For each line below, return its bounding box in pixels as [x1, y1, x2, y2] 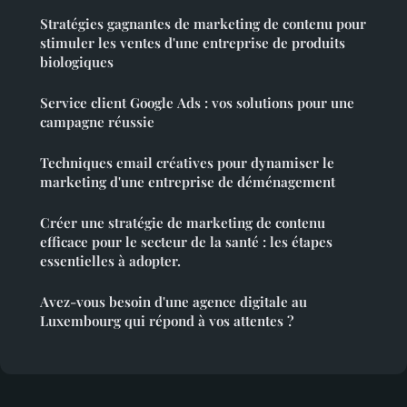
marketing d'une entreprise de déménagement [40, 173, 335, 192]
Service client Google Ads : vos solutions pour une [40, 94, 354, 113]
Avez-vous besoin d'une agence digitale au [40, 293, 307, 312]
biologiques [40, 53, 114, 72]
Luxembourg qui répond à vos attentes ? [40, 312, 293, 331]
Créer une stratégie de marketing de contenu [40, 213, 325, 233]
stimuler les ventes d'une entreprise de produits [40, 34, 345, 53]
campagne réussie [40, 113, 154, 132]
